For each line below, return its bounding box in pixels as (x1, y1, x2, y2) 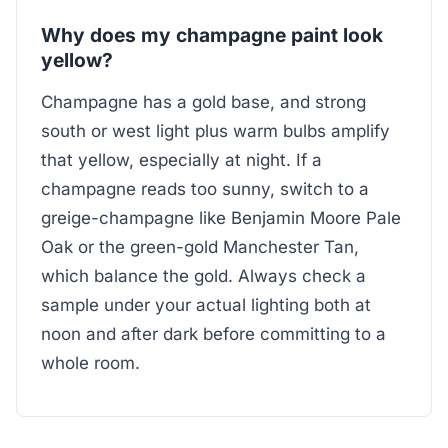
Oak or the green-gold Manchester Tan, (41, 236, 359, 257)
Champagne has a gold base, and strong (41, 91, 366, 112)
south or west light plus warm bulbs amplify (41, 120, 390, 141)
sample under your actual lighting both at (41, 294, 371, 315)
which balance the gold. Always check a (41, 265, 366, 286)
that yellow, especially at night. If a (41, 149, 322, 170)
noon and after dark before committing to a (41, 323, 386, 344)
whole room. (41, 352, 140, 373)
